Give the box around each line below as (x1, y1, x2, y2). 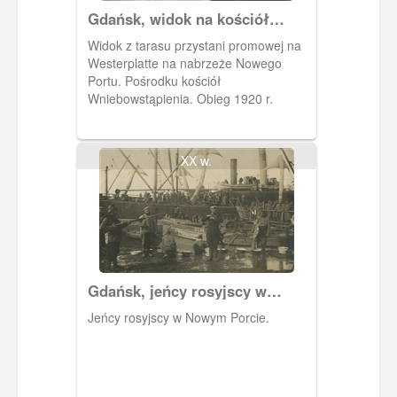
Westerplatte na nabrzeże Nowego (87, 53, 282, 72)
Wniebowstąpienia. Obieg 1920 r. (87, 89, 273, 107)
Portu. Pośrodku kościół (87, 71, 125, 90)
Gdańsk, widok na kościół (87, 7, 269, 29)
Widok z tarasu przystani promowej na (87, 35, 301, 54)
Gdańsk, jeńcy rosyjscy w (87, 279, 267, 301)
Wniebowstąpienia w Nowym (87, 25, 289, 47)
